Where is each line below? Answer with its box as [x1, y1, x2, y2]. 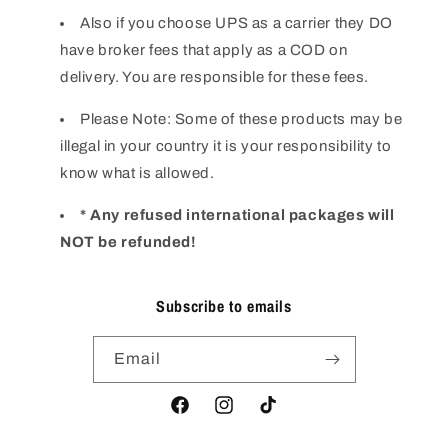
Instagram [212, 408, 282, 424]
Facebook [168, 408, 236, 424]
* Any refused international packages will [80, 207, 395, 224]
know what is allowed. [60, 165, 215, 182]
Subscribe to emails [156, 295, 292, 318]
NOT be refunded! [60, 234, 197, 251]
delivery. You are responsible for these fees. [60, 69, 370, 86]
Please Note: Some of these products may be [80, 111, 403, 128]
